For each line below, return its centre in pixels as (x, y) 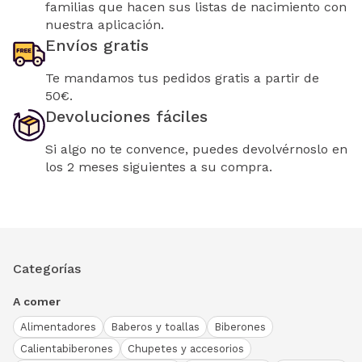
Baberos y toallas (155, 326)
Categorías (47, 268)
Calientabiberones (67, 348)
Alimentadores (58, 326)
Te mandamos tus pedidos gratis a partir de (182, 78)
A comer (37, 301)
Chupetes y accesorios (186, 348)
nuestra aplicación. (105, 24)
